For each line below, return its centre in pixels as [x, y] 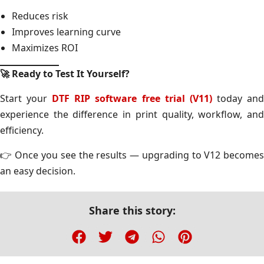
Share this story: [132, 210]
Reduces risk [40, 16]
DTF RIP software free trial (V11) [132, 98]
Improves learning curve [66, 32]
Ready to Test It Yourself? [70, 73]
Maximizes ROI [45, 47]
